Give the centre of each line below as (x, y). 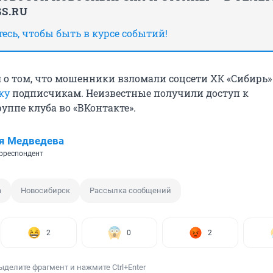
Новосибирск (45, 191)
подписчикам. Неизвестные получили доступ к (129, 93)
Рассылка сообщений (130, 191)
